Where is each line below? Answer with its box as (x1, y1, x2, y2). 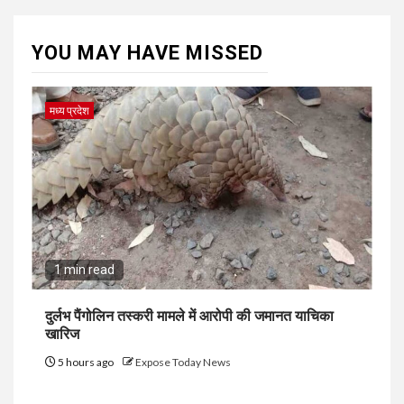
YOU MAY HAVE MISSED (32, 41, 263, 64)
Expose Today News (135, 354, 231, 369)
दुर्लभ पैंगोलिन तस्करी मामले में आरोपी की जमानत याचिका (45, 307, 334, 325)
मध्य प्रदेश (50, 103, 89, 117)
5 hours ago (56, 354, 115, 369)
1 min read (54, 262, 115, 277)
